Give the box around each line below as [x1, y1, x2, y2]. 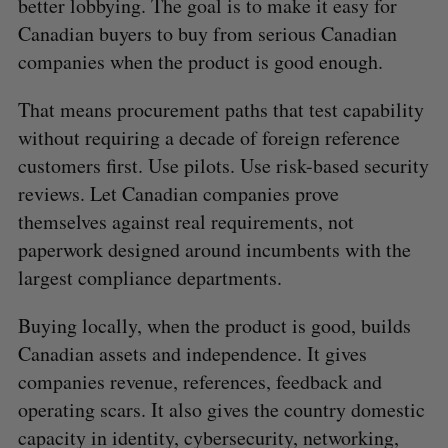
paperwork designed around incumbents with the [17, 235, 411, 263]
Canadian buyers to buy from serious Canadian [17, 19, 397, 47]
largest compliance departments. [17, 263, 289, 291]
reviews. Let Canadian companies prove [17, 179, 339, 207]
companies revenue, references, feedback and [17, 367, 382, 395]
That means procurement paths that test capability [17, 95, 424, 123]
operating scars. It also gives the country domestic [17, 395, 425, 423]
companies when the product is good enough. [17, 47, 383, 75]
